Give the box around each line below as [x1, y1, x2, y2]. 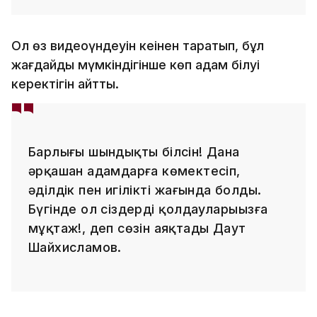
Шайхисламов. [28, 239, 122, 255]
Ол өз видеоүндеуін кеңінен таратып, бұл [11, 38, 264, 53]
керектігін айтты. [11, 76, 119, 91]
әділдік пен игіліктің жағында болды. [28, 182, 262, 197]
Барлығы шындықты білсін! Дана [28, 144, 240, 159]
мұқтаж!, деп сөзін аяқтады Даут [28, 220, 246, 236]
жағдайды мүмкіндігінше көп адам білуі [11, 57, 260, 72]
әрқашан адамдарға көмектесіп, [28, 163, 241, 178]
